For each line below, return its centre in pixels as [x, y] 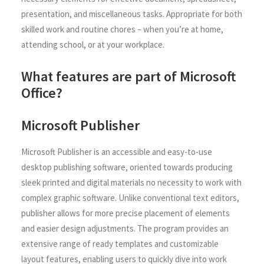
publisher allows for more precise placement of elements [126, 213]
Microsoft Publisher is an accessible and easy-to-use [117, 152]
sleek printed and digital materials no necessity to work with [131, 182]
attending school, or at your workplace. [93, 44]
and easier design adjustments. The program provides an [125, 228]
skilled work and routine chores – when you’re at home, [122, 29]
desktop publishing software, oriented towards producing [127, 167]
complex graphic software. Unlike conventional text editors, [130, 198]
